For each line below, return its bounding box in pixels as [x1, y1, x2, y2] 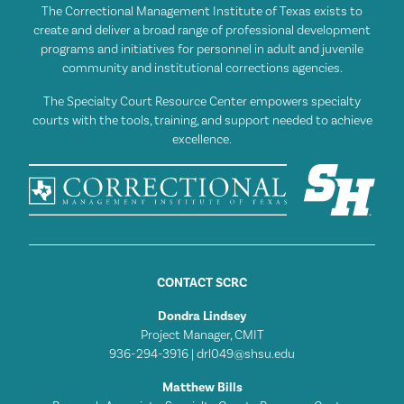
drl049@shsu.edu [197, 345, 295, 363]
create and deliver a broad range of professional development [33, 23, 371, 40]
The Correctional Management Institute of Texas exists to [41, 4, 363, 21]
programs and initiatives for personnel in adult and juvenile [41, 41, 363, 59]
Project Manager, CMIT [140, 326, 264, 344]
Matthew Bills [161, 379, 243, 396]
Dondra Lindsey [158, 308, 246, 325]
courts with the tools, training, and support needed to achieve [32, 113, 372, 130]
